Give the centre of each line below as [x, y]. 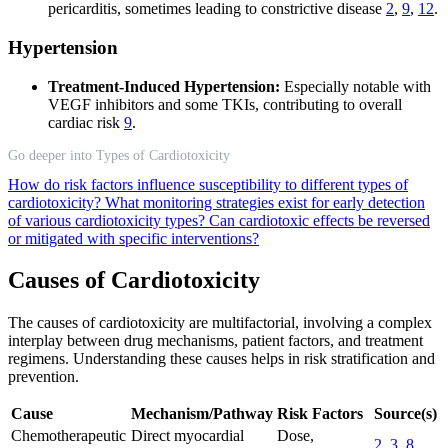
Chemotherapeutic [68, 436]
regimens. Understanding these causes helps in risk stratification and [221, 359]
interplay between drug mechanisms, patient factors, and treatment [215, 341]
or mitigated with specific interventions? [133, 238]
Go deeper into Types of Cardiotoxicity [119, 155]
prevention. [43, 377]
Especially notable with [355, 86]
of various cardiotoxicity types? [108, 220]
